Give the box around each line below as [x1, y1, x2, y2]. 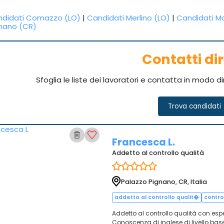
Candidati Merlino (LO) [87, 12, 170, 23]
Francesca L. [112, 135, 175, 149]
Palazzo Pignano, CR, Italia [120, 177, 207, 186]
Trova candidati [168, 101, 221, 111]
